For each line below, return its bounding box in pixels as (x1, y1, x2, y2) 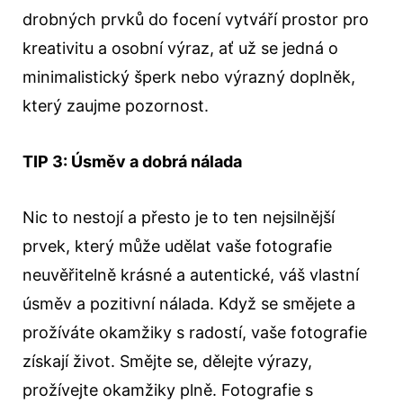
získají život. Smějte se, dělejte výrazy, (22, 352, 312, 371)
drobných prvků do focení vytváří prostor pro (22, 10, 369, 29)
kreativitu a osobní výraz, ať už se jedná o (22, 39, 338, 58)
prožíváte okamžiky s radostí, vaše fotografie (22, 323, 367, 342)
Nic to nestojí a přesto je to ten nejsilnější (22, 208, 335, 227)
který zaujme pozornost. (22, 96, 209, 115)
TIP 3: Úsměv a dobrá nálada (22, 152, 242, 171)
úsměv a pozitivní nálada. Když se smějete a (22, 294, 355, 313)
